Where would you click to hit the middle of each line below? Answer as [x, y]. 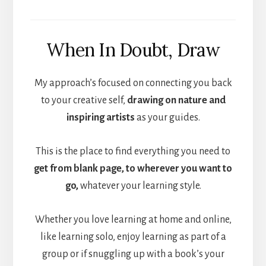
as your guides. [167, 118]
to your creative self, [84, 101]
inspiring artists [100, 118]
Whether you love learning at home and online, [133, 220]
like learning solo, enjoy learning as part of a [133, 237]
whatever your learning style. [140, 186]
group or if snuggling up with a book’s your [133, 254]
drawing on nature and [176, 101]
